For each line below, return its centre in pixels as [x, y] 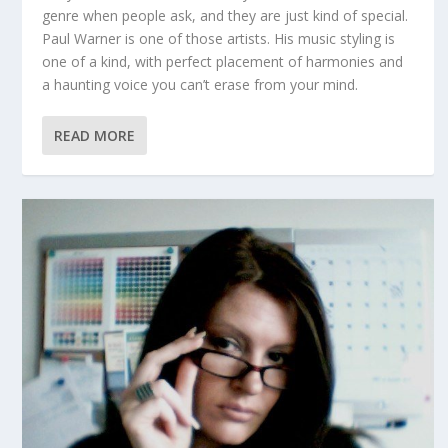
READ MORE [95, 136]
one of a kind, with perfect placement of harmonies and [223, 62]
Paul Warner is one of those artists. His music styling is [219, 39]
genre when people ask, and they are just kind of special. [225, 16]
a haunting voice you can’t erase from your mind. [200, 85]
